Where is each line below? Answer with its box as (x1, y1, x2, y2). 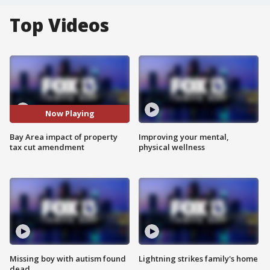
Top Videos (10, 13, 109, 37)
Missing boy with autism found (10, 253, 126, 265)
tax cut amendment (10, 141, 84, 152)
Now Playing (45, 108, 95, 119)
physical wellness (139, 141, 205, 152)
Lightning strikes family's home (139, 253, 258, 265)
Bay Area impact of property (10, 131, 118, 142)
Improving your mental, (139, 131, 229, 142)
